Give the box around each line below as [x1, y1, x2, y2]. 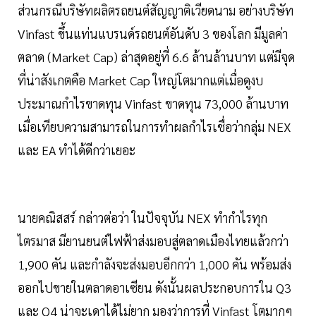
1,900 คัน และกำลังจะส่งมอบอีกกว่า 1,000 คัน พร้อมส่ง [18, 256, 291, 273]
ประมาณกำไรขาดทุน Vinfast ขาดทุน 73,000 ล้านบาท [18, 95, 288, 112]
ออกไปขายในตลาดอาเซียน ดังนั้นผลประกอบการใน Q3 [18, 279, 291, 296]
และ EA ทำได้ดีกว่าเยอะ [18, 142, 135, 159]
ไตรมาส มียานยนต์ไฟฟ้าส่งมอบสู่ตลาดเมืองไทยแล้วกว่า [18, 233, 288, 250]
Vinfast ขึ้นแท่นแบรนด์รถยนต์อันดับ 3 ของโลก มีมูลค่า [18, 25, 288, 42]
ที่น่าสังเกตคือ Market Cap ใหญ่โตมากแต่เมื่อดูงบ [18, 72, 263, 89]
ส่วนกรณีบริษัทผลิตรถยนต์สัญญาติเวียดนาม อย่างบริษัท [18, 2, 293, 19]
